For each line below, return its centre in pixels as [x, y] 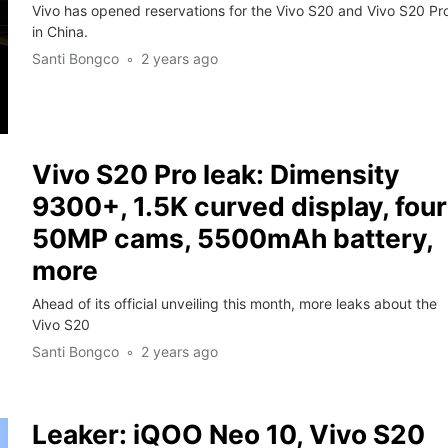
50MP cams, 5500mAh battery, [232, 237]
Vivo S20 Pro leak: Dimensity [215, 173]
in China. [59, 31]
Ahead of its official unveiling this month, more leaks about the [234, 303]
